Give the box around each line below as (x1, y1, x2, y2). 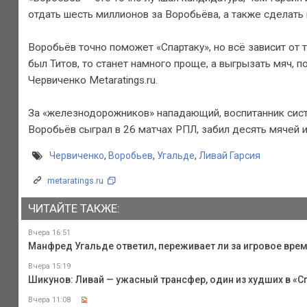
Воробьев (108, 150, 153, 162)
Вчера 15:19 (27, 261, 71, 271)
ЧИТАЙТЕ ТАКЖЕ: (27, 201, 120, 216)
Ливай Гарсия (198, 150, 260, 162)
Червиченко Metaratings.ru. (27, 73, 158, 86)
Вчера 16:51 (27, 228, 71, 237)
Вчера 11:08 (27, 295, 71, 304)
